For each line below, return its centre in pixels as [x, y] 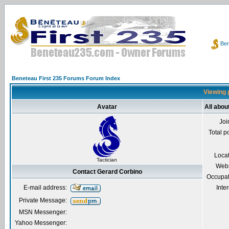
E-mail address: [45, 188]
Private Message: [43, 200]
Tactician [107, 160]
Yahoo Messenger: [41, 223]
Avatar [107, 107]
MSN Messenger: [43, 212]
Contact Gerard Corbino [107, 172]
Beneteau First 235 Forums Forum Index [66, 78]
